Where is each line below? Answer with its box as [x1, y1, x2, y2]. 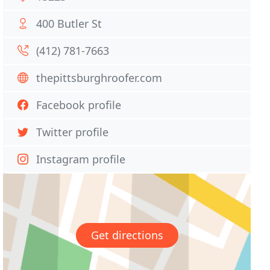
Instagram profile [36, 152, 126, 166]
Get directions [90, 228, 163, 243]
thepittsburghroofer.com [36, 71, 163, 85]
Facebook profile [36, 98, 122, 112]
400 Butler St [36, 16, 102, 31]
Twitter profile [36, 125, 109, 139]
